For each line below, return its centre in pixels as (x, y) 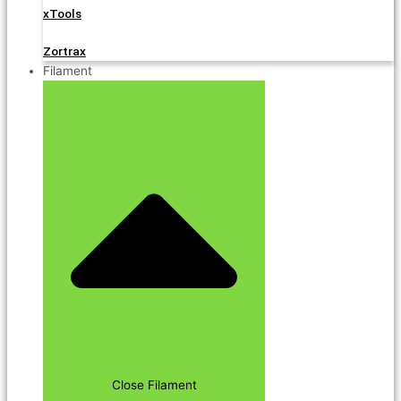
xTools (62, 13)
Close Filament (154, 384)
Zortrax (64, 51)
